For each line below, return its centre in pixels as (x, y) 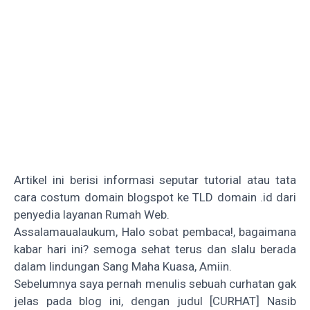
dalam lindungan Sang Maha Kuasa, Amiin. (123, 266)
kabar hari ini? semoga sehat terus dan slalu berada (155, 249)
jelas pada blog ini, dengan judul (112, 301)
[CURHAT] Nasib (253, 301)
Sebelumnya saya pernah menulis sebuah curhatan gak (155, 283)
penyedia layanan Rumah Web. (92, 214)
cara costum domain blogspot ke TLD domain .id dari (155, 197)
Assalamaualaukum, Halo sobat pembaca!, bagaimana (155, 231)
